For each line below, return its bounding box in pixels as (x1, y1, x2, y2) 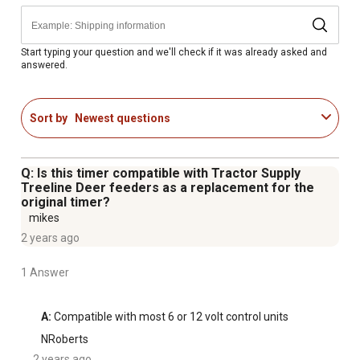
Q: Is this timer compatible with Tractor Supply (21, 166, 301, 182)
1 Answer (21, 266, 69, 280)
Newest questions (75, 111, 170, 125)
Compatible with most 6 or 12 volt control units (51, 310, 288, 324)
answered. (21, 59, 67, 71)
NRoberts (41, 333, 88, 346)
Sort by (30, 111, 67, 125)
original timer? (21, 194, 110, 211)
